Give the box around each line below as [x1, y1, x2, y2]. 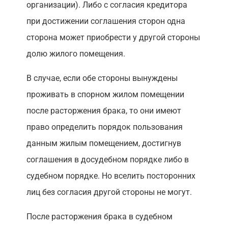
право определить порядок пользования [26, 122, 183, 132]
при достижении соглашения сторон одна [26, 16, 185, 26]
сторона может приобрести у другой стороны [26, 33, 200, 43]
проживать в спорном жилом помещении [26, 90, 184, 100]
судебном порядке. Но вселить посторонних [26, 171, 195, 181]
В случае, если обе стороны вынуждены [26, 73, 178, 83]
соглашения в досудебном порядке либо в [26, 155, 189, 165]
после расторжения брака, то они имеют [26, 106, 181, 116]
